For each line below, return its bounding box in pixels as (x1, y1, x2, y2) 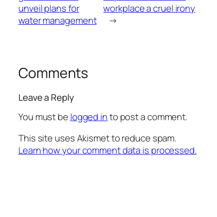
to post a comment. (107, 110, 188, 124)
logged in (70, 110, 108, 124)
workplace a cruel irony (103, 2, 196, 15)
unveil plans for (18, 2, 79, 15)
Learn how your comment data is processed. (18, 143, 197, 156)
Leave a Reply (18, 91, 74, 104)
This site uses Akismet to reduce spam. (18, 131, 177, 144)
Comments (18, 63, 89, 83)
